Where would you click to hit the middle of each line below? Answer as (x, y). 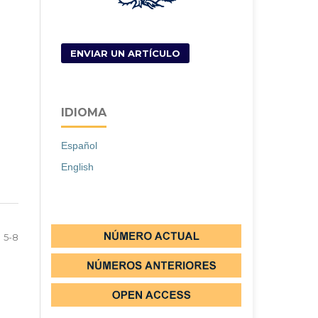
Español (79, 145)
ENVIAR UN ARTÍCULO (125, 53)
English (77, 166)
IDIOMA (84, 112)
